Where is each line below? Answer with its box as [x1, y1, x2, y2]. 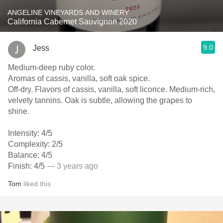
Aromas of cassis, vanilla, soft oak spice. [8, 74, 152, 83]
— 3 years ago [45, 162, 98, 170]
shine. [8, 107, 29, 115]
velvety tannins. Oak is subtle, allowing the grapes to [8, 96, 192, 105]
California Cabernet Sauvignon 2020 [7, 17, 137, 26]
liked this [21, 180, 51, 188]
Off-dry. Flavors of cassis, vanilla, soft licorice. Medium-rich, [8, 85, 215, 94]
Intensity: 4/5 [8, 129, 52, 137]
